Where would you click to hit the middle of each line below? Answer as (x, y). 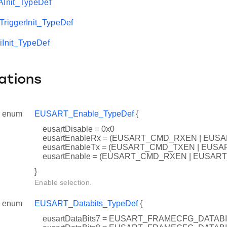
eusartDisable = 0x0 (79, 129)
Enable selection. (63, 183)
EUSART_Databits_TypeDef (86, 204)
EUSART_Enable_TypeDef (84, 114)
